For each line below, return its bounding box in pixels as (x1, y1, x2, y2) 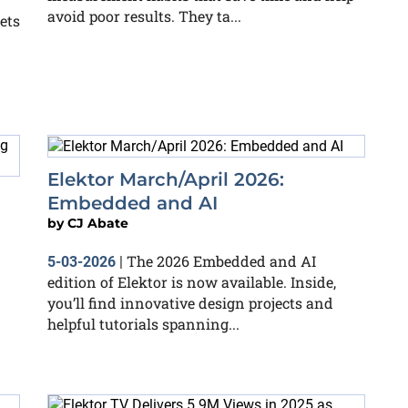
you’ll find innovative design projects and (47, 292, 333, 312)
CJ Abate (67, 214, 128, 231)
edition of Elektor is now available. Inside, (47, 271, 336, 291)
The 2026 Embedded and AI (127, 250, 316, 270)
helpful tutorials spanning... (47, 313, 240, 333)
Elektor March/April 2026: (47, 168, 284, 190)
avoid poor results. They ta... (47, 6, 241, 25)
